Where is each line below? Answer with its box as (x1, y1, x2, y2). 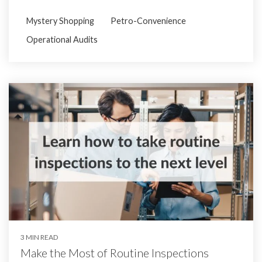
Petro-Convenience (111, 15, 186, 26)
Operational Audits (26, 34, 98, 44)
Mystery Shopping (26, 15, 94, 26)
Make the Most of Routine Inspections (20, 245, 209, 260)
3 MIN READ (20, 232, 58, 242)
